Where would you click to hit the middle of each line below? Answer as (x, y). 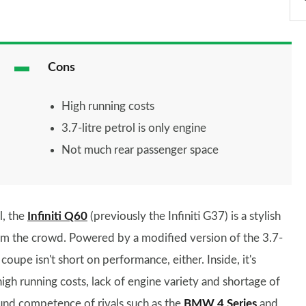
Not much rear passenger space (140, 150)
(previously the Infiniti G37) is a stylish (184, 216)
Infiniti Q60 (57, 216)
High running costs (108, 106)
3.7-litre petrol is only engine (134, 128)
